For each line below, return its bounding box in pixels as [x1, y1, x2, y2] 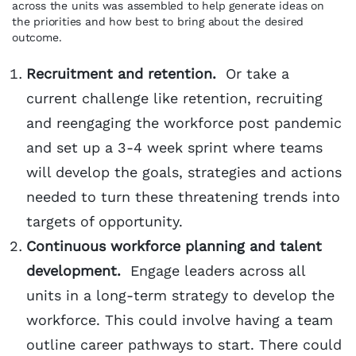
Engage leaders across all [130, 262, 305, 279]
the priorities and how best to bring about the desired [12, 15, 304, 28]
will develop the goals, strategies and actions [26, 164, 342, 180]
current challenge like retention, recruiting [26, 90, 323, 106]
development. [26, 262, 130, 279]
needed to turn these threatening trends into [26, 188, 340, 205]
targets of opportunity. [26, 213, 183, 230]
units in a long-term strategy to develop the [26, 287, 335, 304]
